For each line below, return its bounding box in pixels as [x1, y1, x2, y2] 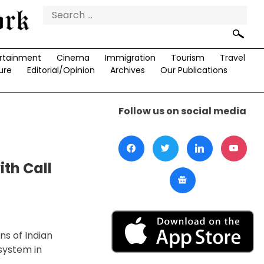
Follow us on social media [118, 104, 247, 118]
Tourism [170, 52, 204, 64]
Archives [110, 64, 145, 77]
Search [42, 5, 76, 19]
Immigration [104, 52, 156, 64]
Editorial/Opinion [27, 64, 95, 77]
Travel [219, 52, 245, 64]
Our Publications [160, 64, 227, 77]
